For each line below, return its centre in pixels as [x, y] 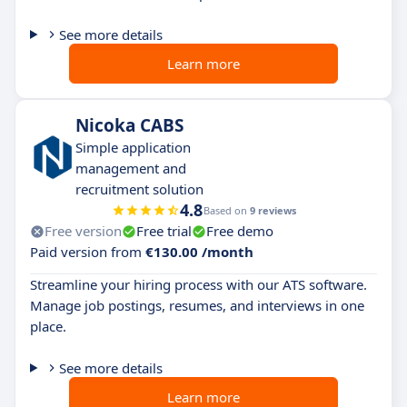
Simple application [133, 147]
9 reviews [273, 210]
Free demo [240, 231]
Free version [83, 231]
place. [48, 326]
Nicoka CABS [129, 125]
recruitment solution [139, 189]
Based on [226, 210]
